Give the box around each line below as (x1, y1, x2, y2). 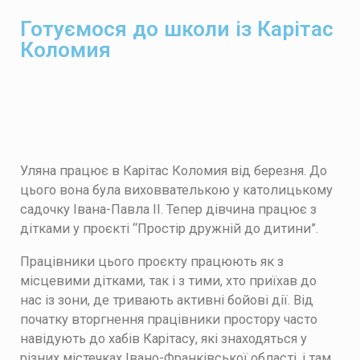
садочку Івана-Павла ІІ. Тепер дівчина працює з (20, 202, 317, 218)
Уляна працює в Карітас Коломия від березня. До (20, 163, 327, 179)
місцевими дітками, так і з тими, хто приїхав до (20, 272, 317, 288)
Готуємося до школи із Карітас (20, 16, 333, 41)
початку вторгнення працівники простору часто (20, 311, 317, 327)
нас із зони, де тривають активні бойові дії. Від (20, 292, 313, 308)
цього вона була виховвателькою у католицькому (20, 182, 333, 198)
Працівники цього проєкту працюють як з (20, 253, 284, 269)
